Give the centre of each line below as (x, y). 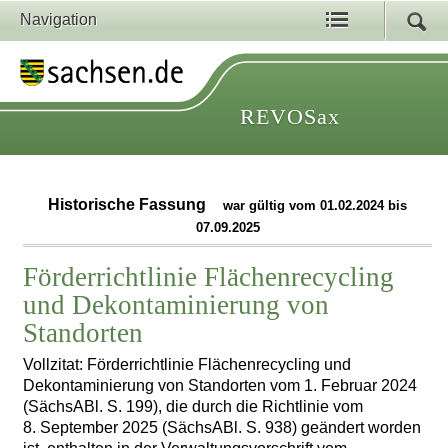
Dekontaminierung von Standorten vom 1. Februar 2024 (220, 385)
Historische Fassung (129, 205)
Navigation (58, 19)
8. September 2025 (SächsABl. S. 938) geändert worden (222, 427)
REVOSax (290, 116)
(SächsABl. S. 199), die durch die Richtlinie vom (193, 406)
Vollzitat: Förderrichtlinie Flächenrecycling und (187, 364)
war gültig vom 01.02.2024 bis (315, 206)
